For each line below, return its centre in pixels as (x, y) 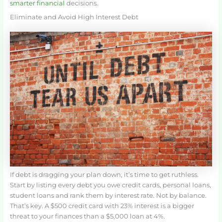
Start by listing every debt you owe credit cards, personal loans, (110, 185)
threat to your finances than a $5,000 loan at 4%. (87, 217)
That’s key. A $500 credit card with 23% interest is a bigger (102, 206)
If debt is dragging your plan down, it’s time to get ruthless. (104, 175)
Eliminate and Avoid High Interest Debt (74, 17)
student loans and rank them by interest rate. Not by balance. (108, 196)
